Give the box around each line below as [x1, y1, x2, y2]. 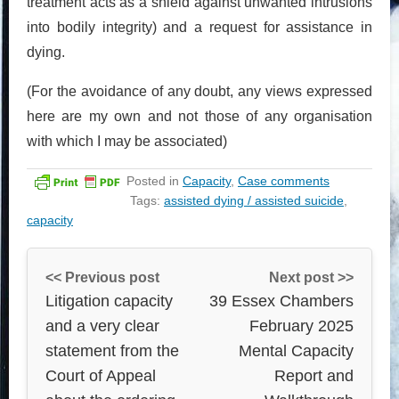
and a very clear [45, 316, 159, 335]
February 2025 [249, 316, 354, 335]
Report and [274, 366, 354, 385]
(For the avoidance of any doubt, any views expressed [27, 83, 372, 99]
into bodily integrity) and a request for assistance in [27, 19, 372, 35]
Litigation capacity [45, 291, 173, 310]
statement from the [45, 341, 179, 360]
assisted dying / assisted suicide [164, 192, 344, 208]
